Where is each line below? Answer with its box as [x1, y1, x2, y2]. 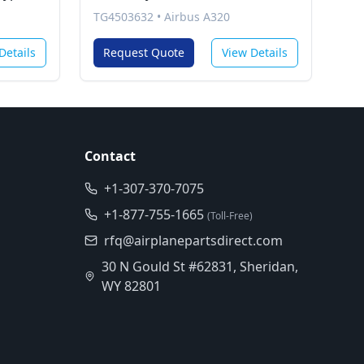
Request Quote [103, 45, 184, 60]
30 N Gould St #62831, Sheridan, [101, 258, 298, 275]
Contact [84, 147, 136, 165]
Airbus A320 [164, 9, 230, 24]
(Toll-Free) [207, 209, 253, 223]
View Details [222, 45, 288, 60]
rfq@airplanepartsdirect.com [104, 232, 283, 249]
